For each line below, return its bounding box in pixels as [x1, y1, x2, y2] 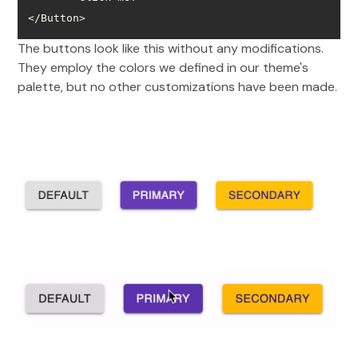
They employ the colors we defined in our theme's [18, 58, 309, 76]
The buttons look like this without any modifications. [18, 39, 324, 57]
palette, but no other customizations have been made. [18, 78, 338, 95]
